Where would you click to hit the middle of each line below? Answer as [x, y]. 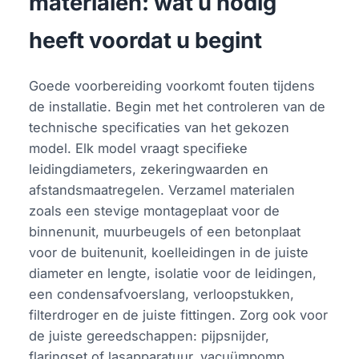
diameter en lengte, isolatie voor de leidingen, [173, 274]
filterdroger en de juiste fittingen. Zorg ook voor [179, 315]
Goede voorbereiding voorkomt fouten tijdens [172, 86]
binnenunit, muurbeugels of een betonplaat [165, 232]
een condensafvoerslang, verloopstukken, [162, 294]
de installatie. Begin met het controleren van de [177, 107]
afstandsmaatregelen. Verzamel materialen [162, 190]
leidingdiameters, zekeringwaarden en [149, 169]
